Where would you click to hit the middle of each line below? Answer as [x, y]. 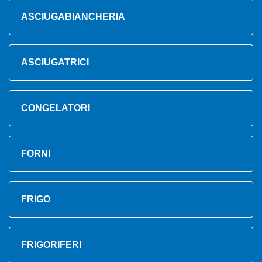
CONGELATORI [56, 108]
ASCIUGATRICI [55, 63]
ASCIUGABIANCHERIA [73, 17]
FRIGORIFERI [51, 245]
